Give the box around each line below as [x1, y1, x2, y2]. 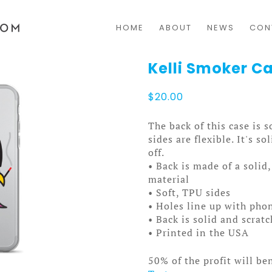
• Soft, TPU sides [148, 185, 231, 199]
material [148, 172, 189, 186]
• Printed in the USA [148, 225, 249, 239]
